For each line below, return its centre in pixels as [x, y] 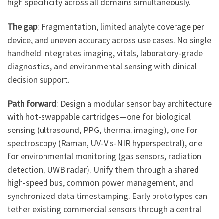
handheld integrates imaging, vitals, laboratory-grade [105, 53]
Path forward [32, 104]
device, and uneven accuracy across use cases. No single [109, 40]
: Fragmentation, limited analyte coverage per [121, 26]
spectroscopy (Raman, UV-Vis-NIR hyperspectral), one [105, 143]
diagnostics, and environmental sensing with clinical [102, 66]
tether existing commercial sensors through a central [104, 209]
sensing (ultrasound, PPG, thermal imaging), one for [102, 130]
